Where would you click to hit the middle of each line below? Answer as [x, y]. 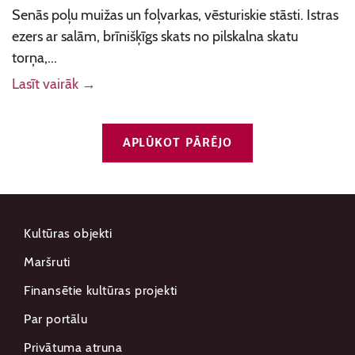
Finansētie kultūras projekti [101, 290]
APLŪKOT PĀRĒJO [177, 143]
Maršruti [47, 262]
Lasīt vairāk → [54, 84]
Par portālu [56, 319]
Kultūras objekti [68, 233]
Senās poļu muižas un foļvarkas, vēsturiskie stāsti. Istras [175, 15]
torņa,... [34, 58]
